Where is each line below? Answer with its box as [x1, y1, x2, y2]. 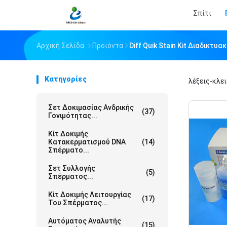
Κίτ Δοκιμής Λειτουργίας [48, 191, 131, 199]
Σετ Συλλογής [48, 164, 95, 172]
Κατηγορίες [45, 75, 87, 83]
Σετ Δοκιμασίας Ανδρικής [48, 103, 134, 111]
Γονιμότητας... [48, 111, 97, 120]
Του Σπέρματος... [48, 199, 108, 207]
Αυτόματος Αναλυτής [48, 217, 121, 225]
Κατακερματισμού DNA [48, 138, 126, 146]
